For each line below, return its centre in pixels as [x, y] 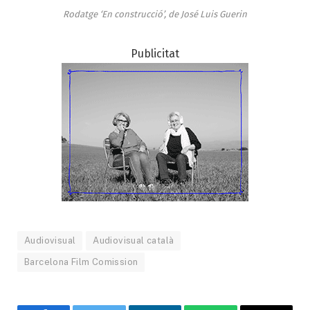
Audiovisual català [134, 240]
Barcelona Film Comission [81, 262]
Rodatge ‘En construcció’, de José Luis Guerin [155, 14]
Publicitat [155, 53]
